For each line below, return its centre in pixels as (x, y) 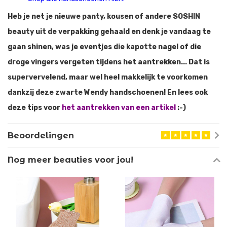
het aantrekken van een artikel (119, 108)
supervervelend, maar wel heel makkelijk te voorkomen (108, 78)
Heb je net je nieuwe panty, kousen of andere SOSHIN (104, 17)
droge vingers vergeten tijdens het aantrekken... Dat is (109, 62)
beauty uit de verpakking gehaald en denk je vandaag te (109, 32)
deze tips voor (35, 108)
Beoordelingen (41, 136)
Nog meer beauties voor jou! (70, 160)
